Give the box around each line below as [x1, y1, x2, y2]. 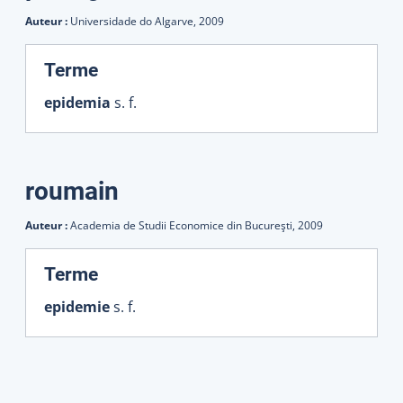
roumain [25, 175, 119, 206]
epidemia [44, 92, 111, 112]
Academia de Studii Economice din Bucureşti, [70, 217, 298, 233]
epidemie [44, 296, 110, 317]
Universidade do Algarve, [70, 13, 199, 29]
